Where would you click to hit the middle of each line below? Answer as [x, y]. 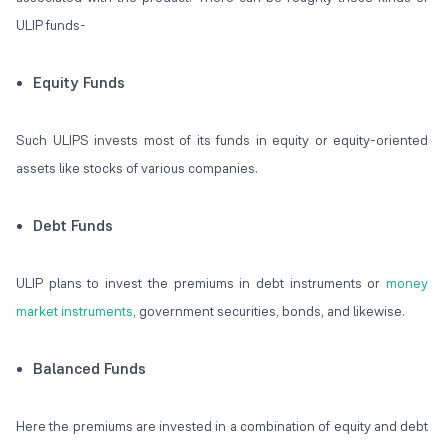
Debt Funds [73, 226]
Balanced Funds [89, 369]
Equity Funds [79, 83]
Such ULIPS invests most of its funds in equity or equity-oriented [222, 140]
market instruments [74, 311]
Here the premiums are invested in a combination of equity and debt [222, 426]
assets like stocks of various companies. [137, 168]
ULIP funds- [51, 25]
